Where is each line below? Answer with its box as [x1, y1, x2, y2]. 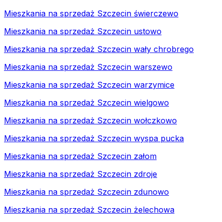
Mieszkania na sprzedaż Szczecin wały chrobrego [4, 44, 194, 54]
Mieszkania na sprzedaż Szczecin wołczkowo [4, 115, 177, 125]
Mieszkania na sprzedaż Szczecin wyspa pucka [4, 133, 184, 143]
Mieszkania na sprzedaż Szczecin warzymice [4, 79, 174, 90]
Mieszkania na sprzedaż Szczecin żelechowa [4, 204, 174, 215]
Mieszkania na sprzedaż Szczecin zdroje [4, 168, 157, 179]
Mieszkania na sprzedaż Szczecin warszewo [4, 61, 172, 72]
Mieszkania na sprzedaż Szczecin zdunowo [4, 186, 169, 197]
